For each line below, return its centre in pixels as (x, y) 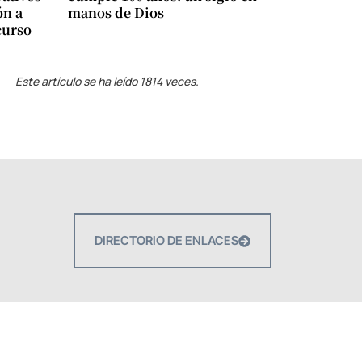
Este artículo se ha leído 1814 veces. (107, 82)
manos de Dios (116, 13)
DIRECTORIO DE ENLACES (166, 241)
